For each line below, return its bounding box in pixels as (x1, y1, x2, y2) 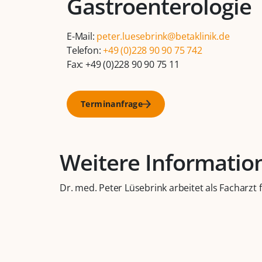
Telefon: (67, 44, 104, 57)
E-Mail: (67, 30, 97, 43)
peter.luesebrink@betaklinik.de (96, 30, 230, 43)
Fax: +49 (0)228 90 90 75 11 (67, 58, 180, 71)
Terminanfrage (81, 98, 143, 110)
